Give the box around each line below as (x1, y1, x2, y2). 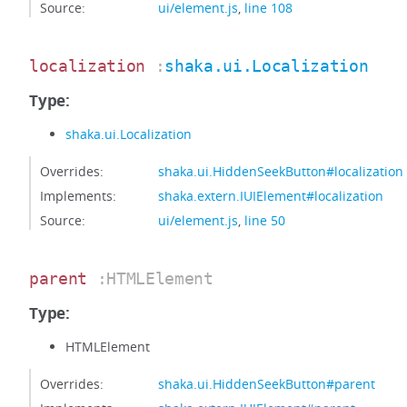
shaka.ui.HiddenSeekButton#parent (158, 375, 375, 392)
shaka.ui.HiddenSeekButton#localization (158, 163, 403, 180)
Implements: (40, 187, 116, 204)
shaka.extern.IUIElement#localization (158, 187, 383, 204)
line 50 (244, 212, 285, 229)
